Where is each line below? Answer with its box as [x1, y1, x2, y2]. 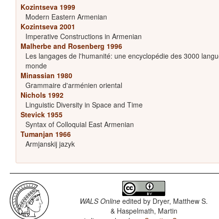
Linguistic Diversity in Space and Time [25, 100, 143, 110]
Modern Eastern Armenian [25, 12, 107, 22]
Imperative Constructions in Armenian [25, 31, 142, 42]
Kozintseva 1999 [20, 2, 75, 12]
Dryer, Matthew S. [153, 196, 208, 206]
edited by [120, 196, 153, 206]
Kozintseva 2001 [20, 22, 75, 32]
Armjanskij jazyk [25, 139, 75, 149]
